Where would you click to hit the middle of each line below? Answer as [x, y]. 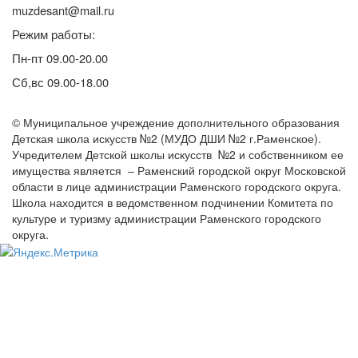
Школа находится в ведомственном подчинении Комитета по [173, 202]
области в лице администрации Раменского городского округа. [177, 186]
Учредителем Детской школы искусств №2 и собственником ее [178, 154]
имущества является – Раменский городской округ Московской [179, 170]
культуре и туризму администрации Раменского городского [167, 218]
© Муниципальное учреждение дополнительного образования [177, 122]
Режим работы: [54, 34]
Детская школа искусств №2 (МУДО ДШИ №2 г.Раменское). [167, 138]
